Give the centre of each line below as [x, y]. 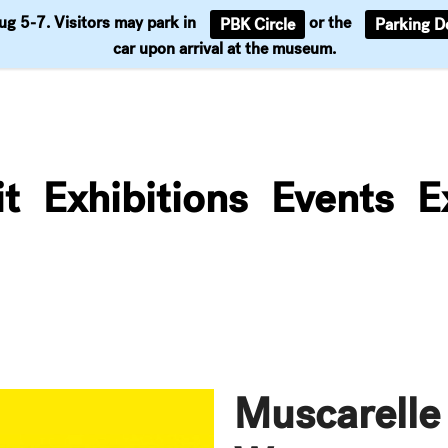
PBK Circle [257, 24]
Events [332, 198]
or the [330, 23]
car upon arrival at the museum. [224, 48]
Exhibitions [145, 198]
